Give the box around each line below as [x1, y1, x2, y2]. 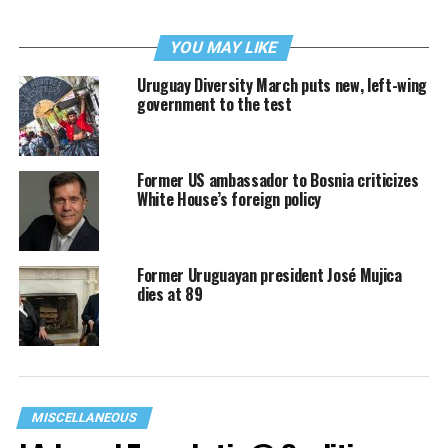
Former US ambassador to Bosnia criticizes [136, 167, 419, 192]
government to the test [136, 91, 292, 116]
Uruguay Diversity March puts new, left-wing [136, 72, 428, 97]
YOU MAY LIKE [168, 37, 281, 57]
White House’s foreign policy [136, 186, 321, 211]
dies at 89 [136, 281, 203, 306]
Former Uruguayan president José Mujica [136, 262, 402, 287]
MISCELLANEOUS [29, 409, 139, 425]
